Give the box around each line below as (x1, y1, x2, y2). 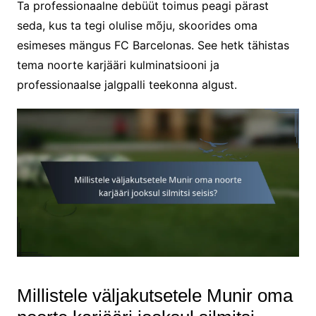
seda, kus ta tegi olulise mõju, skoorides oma (16, 18, 257, 32)
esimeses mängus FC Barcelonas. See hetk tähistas (16, 37, 289, 52)
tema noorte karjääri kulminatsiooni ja (16, 57, 219, 72)
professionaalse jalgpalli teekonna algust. (16, 77, 237, 92)
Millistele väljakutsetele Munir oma (16, 285, 293, 307)
